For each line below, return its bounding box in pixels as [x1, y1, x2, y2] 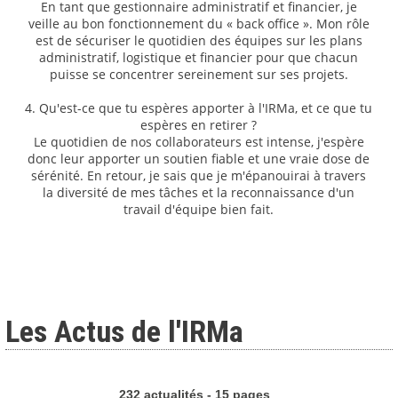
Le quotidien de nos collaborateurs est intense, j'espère [33, 133, 364, 151]
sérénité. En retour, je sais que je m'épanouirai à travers [31, 167, 367, 185]
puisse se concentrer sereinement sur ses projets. [49, 66, 348, 84]
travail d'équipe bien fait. [123, 201, 275, 219]
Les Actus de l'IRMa [5, 314, 243, 350]
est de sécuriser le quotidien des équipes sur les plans [35, 32, 362, 50]
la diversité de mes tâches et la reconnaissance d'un [43, 184, 355, 202]
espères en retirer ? [140, 116, 258, 134]
